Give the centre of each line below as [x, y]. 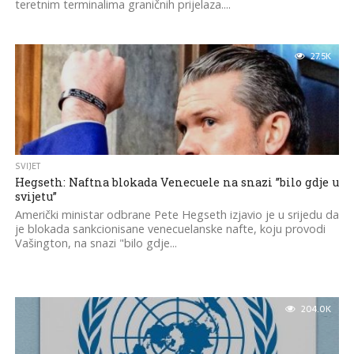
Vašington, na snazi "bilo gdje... [96, 243]
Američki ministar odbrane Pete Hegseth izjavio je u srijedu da [177, 215]
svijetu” [36, 196]
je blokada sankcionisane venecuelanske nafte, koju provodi [170, 229]
